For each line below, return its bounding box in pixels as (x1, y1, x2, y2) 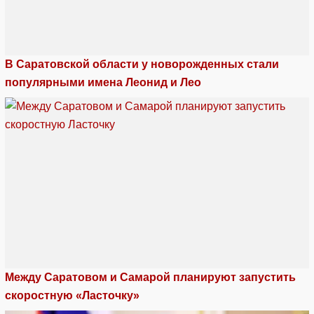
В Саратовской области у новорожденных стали (5, 58, 279, 71)
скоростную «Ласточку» (5, 289, 139, 302)
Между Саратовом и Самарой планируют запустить (5, 271, 296, 284)
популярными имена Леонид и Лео (5, 76, 201, 89)
